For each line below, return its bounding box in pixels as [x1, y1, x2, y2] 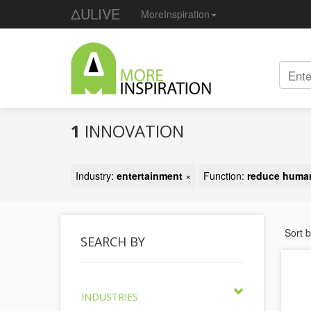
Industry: [76, 169, 117, 183]
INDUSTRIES [81, 290, 138, 303]
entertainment [117, 169, 183, 183]
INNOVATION [81, 119, 184, 142]
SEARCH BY [81, 233, 145, 250]
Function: [203, 169, 247, 183]
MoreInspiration [141, 7, 210, 21]
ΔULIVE [71, 3, 120, 24]
